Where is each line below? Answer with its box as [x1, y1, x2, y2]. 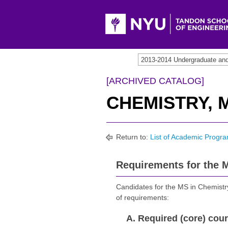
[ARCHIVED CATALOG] [106, 76, 204, 86]
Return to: [114, 133, 150, 141]
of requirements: [116, 193, 169, 202]
